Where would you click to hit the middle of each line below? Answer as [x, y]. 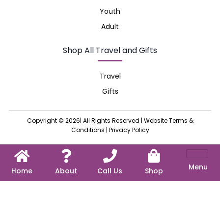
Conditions [88, 130]
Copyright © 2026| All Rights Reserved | [85, 120]
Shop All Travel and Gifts [110, 50]
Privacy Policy [129, 130]
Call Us [110, 171]
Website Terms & [168, 120]
